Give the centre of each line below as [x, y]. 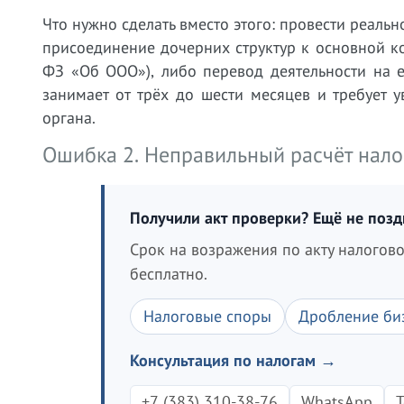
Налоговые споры [207, 316]
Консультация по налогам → [233, 360]
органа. [69, 118]
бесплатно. [169, 274]
